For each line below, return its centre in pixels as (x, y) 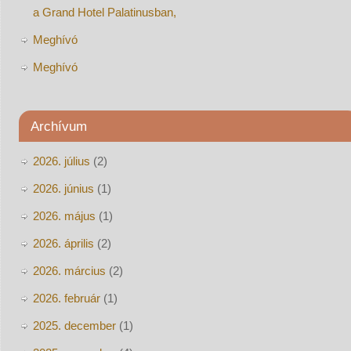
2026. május (64, 215)
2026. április (63, 243)
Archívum (58, 126)
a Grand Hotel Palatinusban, (104, 12)
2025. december (74, 325)
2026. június (63, 188)
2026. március (69, 270)
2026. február (66, 298)
